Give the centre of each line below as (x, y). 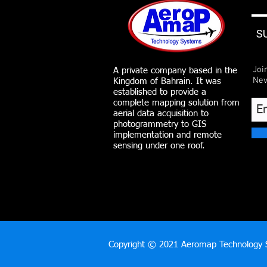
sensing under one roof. (159, 146)
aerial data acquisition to (161, 114)
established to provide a (160, 92)
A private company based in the (175, 71)
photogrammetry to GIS (160, 124)
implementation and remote (167, 135)
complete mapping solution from (176, 103)
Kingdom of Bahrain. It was (167, 81)
